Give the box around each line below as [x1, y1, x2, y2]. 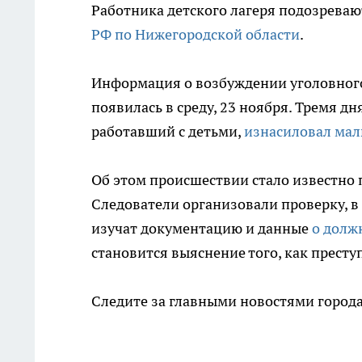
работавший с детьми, [91, 122, 244, 141]
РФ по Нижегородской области [91, 25, 300, 44]
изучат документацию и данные [91, 219, 312, 238]
